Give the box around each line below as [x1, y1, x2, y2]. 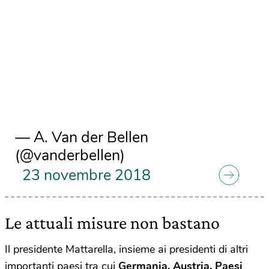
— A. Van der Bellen [15, 127, 149, 148]
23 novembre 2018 [22, 165, 151, 186]
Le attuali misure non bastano [5, 213, 220, 233]
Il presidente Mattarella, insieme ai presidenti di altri [5, 242, 248, 257]
